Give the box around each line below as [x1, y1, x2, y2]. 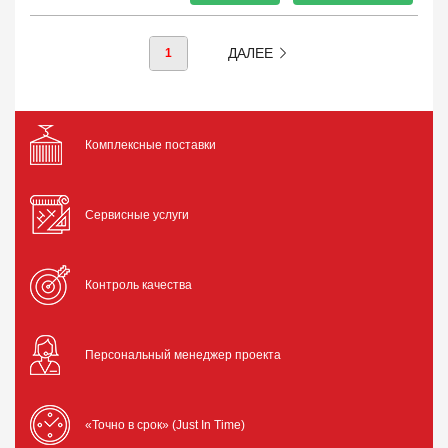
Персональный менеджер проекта [85, 348, 281, 362]
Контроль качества [85, 278, 192, 292]
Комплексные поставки [85, 138, 216, 152]
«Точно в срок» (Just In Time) [85, 418, 245, 432]
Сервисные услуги [85, 208, 189, 222]
